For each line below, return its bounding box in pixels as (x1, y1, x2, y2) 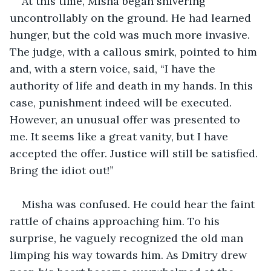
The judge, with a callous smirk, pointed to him (10, 44, 260, 59)
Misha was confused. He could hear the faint (22, 197, 258, 211)
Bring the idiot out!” (10, 163, 114, 177)
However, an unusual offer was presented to (10, 112, 243, 126)
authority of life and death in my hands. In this (10, 78, 256, 93)
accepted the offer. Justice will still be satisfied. (10, 146, 261, 160)
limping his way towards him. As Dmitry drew (10, 247, 250, 262)
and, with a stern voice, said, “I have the (10, 61, 218, 76)
